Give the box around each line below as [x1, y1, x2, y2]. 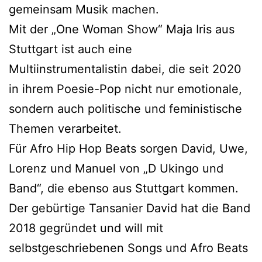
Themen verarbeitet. [9, 121, 122, 136]
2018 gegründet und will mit [9, 220, 163, 235]
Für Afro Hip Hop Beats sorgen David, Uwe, [9, 141, 248, 156]
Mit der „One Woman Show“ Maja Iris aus [9, 22, 235, 36]
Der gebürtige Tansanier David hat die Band [9, 201, 250, 215]
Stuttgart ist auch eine [9, 42, 132, 56]
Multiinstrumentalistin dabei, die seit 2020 [9, 61, 242, 76]
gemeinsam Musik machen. [9, 2, 159, 16]
